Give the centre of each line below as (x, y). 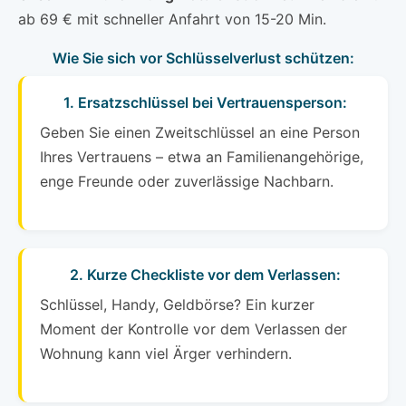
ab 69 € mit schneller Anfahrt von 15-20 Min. (172, 19)
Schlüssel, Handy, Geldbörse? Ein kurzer (177, 305)
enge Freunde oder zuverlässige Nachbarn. (187, 182)
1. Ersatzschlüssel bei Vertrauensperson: (205, 103)
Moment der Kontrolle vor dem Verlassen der (193, 329)
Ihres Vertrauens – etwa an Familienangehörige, (202, 157)
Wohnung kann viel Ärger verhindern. (166, 354)
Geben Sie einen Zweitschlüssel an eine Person (200, 133)
